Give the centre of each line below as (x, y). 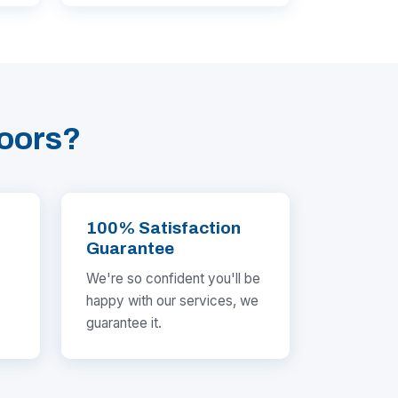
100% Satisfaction (163, 228)
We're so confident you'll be (173, 279)
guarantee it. (124, 323)
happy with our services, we (172, 301)
